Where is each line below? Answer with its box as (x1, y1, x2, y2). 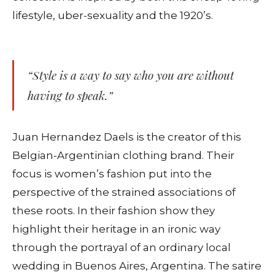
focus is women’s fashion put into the (12, 168, 212, 180)
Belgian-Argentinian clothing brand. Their (12, 149, 234, 162)
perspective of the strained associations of (12, 186, 236, 199)
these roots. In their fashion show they (12, 204, 215, 217)
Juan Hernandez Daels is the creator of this (12, 131, 241, 144)
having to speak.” (28, 87, 113, 104)
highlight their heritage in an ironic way (12, 223, 220, 236)
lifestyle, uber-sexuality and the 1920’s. (12, 9, 213, 22)
